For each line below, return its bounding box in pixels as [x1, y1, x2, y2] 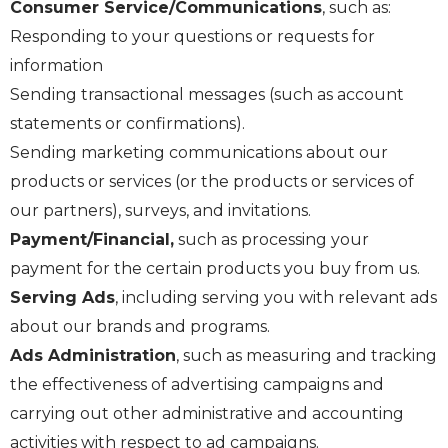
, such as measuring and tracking [176, 346, 437, 366]
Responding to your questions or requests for [10, 27, 375, 47]
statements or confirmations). [10, 114, 245, 134]
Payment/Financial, [10, 230, 174, 250]
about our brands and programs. [10, 317, 270, 337]
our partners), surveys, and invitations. [10, 201, 311, 221]
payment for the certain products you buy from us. [10, 259, 420, 279]
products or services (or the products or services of [10, 172, 414, 192]
